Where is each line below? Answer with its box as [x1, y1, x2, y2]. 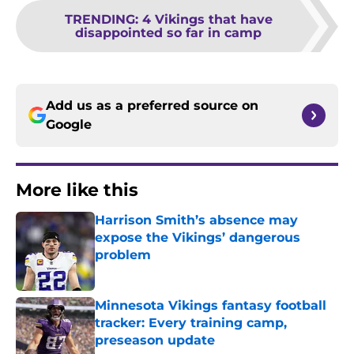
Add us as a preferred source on [46, 98, 258, 114]
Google [46, 117, 92, 133]
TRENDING [64, 12, 135, 28]
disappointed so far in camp [75, 25, 262, 41]
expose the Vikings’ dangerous [95, 230, 300, 246]
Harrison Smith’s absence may [95, 213, 298, 228]
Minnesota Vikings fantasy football [95, 298, 326, 314]
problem [95, 247, 151, 263]
